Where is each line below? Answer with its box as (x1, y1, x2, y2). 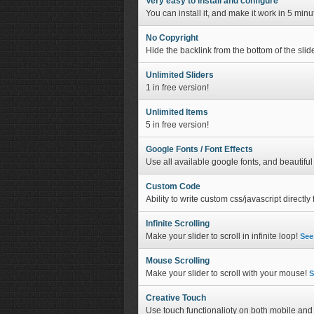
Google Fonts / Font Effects (146, 144, 253, 154)
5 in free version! (146, 120, 209, 130)
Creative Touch (146, 293, 206, 303)
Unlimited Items (146, 107, 208, 117)
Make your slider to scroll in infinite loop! (146, 231, 300, 241)
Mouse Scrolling (146, 256, 210, 266)
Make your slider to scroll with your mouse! (146, 268, 309, 278)
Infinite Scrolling (146, 219, 210, 228)
